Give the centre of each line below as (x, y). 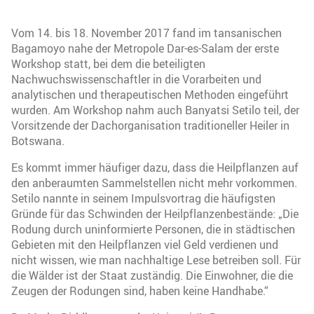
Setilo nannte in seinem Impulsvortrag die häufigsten (143, 198)
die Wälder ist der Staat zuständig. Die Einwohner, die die (152, 275)
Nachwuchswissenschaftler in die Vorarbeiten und (136, 79)
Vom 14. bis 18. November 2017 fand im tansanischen (146, 33)
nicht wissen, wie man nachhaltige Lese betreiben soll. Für (156, 260)
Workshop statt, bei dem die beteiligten (108, 63)
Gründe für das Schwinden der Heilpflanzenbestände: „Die (155, 213)
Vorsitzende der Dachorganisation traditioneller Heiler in (150, 125)
